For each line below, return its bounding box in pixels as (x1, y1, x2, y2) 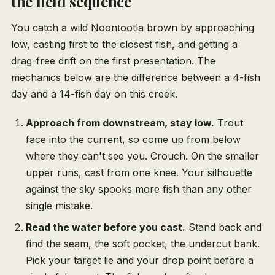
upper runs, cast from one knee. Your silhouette (26, 166, 252, 179)
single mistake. (26, 199, 93, 212)
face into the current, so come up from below (26, 133, 241, 146)
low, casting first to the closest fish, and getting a (11, 38, 238, 51)
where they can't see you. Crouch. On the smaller (26, 150, 259, 163)
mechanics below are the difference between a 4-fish (11, 71, 260, 84)
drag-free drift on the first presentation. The (11, 55, 215, 68)
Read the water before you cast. (26, 221, 185, 234)
